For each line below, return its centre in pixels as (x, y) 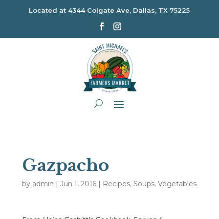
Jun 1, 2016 (78, 184)
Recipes (116, 184)
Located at (49, 10)
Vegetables (177, 184)
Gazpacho (65, 165)
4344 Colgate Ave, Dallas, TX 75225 (129, 10)
